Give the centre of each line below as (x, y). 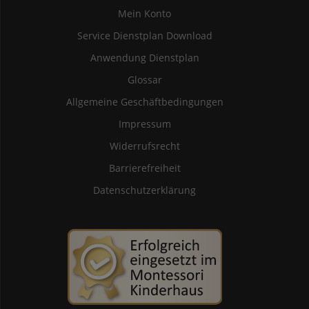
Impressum (144, 124)
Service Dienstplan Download (144, 36)
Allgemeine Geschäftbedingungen (144, 102)
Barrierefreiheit (144, 168)
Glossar (144, 80)
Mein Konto (144, 13)
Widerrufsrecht (144, 146)
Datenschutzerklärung (144, 190)
